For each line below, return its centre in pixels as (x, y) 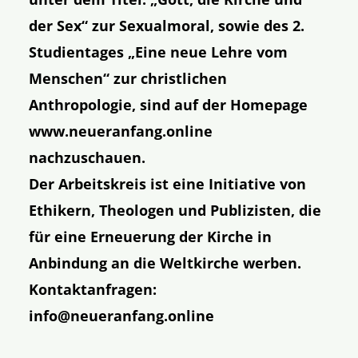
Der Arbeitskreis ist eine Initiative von (168, 183)
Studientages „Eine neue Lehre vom (159, 52)
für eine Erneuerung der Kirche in (151, 236)
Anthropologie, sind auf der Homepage (169, 104)
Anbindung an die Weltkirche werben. (165, 263)
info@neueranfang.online (122, 315)
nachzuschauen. (88, 157)
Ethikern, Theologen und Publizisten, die (175, 210)
